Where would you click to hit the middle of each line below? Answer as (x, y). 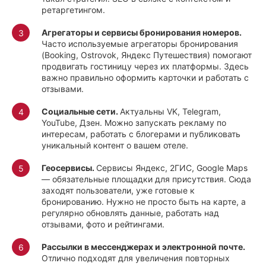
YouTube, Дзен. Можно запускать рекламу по (134, 123)
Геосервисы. (69, 168)
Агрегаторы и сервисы (91, 33)
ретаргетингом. (73, 10)
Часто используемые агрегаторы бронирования (140, 44)
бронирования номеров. (191, 33)
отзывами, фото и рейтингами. (103, 224)
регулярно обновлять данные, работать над (130, 213)
